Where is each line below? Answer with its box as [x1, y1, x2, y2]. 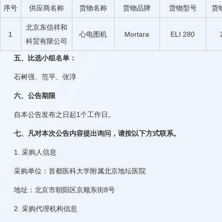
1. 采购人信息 [13, 148, 56, 156]
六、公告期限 [13, 91, 55, 100]
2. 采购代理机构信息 [13, 204, 77, 213]
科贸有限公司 [25, 37, 67, 45]
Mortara [124, 30, 150, 38]
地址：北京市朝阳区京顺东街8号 [13, 185, 115, 194]
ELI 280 [170, 30, 195, 38]
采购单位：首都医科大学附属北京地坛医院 [13, 166, 146, 175]
